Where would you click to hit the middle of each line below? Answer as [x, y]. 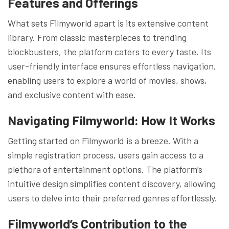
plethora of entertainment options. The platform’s [105, 169]
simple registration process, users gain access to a [106, 155]
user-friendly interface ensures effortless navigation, [112, 66]
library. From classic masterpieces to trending [97, 37]
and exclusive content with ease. [72, 94]
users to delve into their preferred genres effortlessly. [112, 198]
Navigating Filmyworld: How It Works [111, 120]
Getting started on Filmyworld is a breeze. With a [103, 140]
